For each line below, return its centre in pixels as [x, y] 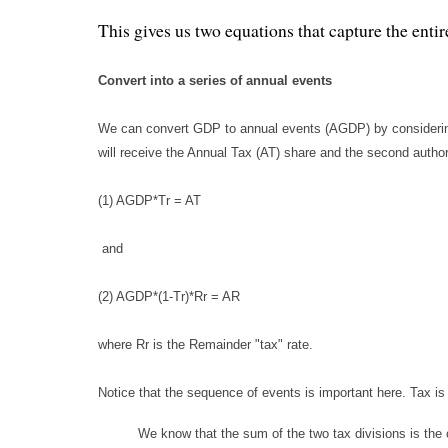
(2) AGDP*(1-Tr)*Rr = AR [169, 296]
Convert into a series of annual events [217, 80]
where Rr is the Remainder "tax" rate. [205, 344]
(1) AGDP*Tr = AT [149, 200]
